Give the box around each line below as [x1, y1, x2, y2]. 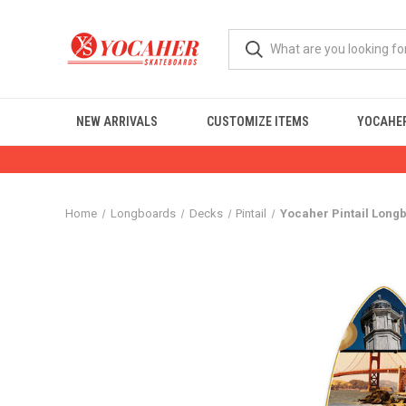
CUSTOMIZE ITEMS [206, 114, 309, 129]
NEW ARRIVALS [75, 114, 158, 129]
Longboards [110, 207, 176, 220]
